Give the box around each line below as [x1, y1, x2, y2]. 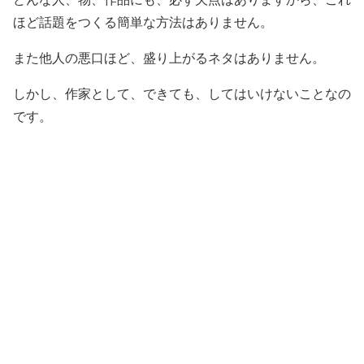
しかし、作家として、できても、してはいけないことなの [13, 87, 351, 101]
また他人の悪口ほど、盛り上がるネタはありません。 [13, 51, 325, 65]
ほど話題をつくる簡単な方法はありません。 [13, 15, 273, 29]
